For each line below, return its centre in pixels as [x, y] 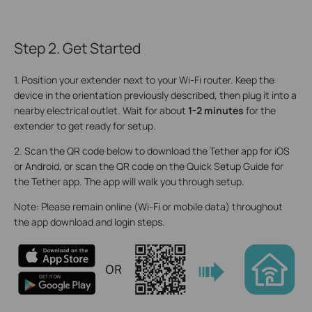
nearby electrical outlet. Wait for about [101, 110]
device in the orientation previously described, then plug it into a [155, 95]
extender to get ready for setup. [85, 125]
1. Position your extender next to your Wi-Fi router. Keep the [144, 79]
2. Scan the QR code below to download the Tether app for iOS [152, 150]
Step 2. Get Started [77, 48]
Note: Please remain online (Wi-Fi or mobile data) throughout [148, 206]
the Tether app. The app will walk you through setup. [129, 181]
